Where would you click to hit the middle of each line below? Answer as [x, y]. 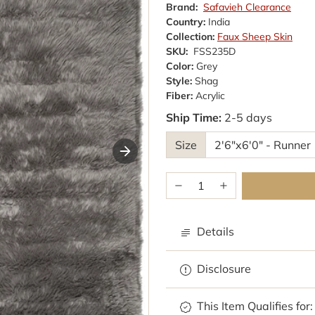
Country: [186, 21]
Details [216, 232]
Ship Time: [194, 117]
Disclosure [224, 269]
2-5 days [248, 117]
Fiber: [179, 95]
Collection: [190, 36]
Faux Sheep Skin [255, 36]
